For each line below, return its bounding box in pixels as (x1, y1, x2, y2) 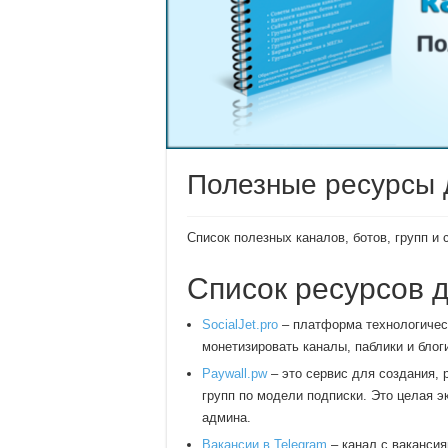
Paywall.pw (202, 365, 267, 381)
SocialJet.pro (202, 316, 278, 332)
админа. (202, 409, 251, 425)
